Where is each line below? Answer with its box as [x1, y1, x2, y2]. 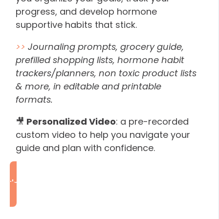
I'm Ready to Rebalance [10, 177, 110, 190]
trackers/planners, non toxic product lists [16, 66, 197, 79]
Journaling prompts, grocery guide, [25, 40, 184, 53]
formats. [16, 93, 53, 106]
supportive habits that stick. [16, 18, 137, 31]
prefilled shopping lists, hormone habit [16, 53, 184, 66]
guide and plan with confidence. [16, 141, 155, 154]
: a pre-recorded [116, 115, 189, 128]
